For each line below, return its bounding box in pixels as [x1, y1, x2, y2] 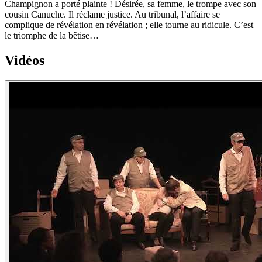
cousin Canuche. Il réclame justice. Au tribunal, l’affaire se [5, 9, 220, 20]
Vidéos [5, 53, 44, 68]
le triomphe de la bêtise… [5, 30, 99, 41]
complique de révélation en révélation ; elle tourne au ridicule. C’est [5, 20, 253, 30]
